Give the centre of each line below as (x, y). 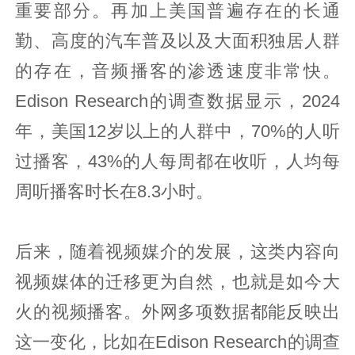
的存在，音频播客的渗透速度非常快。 (177, 71)
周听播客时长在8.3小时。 (115, 191)
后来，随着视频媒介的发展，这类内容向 (177, 252)
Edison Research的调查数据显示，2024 (177, 101)
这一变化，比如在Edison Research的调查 (177, 342)
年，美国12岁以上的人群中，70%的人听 (177, 131)
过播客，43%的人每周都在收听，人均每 (177, 161)
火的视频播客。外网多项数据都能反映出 (177, 312)
